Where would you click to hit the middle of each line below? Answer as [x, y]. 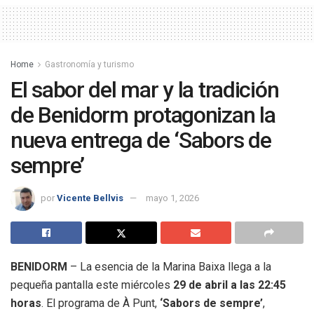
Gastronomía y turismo [89, 64]
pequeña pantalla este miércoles [92, 285]
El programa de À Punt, [103, 303]
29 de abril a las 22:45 [230, 285]
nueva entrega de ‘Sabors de [141, 140]
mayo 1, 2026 [172, 198]
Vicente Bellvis [90, 198]
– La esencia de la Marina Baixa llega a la [169, 267]
